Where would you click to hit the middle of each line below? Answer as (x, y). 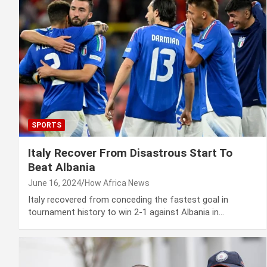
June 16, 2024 (55, 183)
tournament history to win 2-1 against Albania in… (126, 212)
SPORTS (46, 125)
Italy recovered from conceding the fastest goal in (128, 200)
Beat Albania (62, 167)
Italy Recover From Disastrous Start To (130, 153)
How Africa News (117, 183)
